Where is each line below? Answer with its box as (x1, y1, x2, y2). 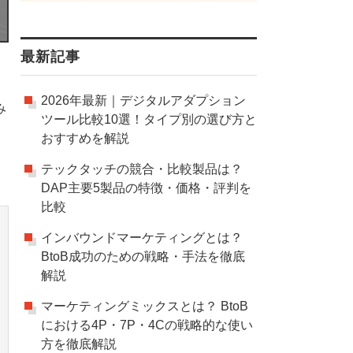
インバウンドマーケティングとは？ (40, 231, 243, 244)
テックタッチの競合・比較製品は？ (40, 162, 243, 176)
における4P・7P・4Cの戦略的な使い (40, 318, 253, 332)
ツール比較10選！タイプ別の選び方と (40, 113, 257, 126)
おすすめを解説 (40, 132, 129, 145)
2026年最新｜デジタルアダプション (40, 94, 246, 107)
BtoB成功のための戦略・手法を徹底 (40, 250, 245, 263)
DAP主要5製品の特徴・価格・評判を (40, 181, 251, 195)
